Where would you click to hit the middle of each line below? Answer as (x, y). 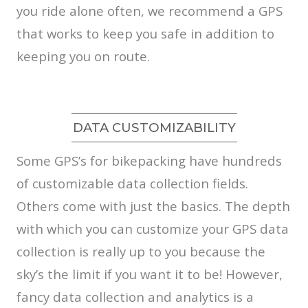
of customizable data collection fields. (132, 184)
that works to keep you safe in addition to (145, 34)
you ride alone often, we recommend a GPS (150, 11)
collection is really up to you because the (141, 252)
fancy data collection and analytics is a (135, 297)
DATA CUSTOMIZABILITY (154, 128)
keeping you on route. (83, 56)
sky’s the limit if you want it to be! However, (150, 274)
